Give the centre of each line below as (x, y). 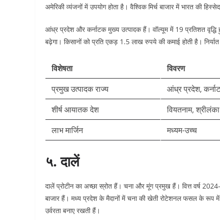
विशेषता (62, 68)
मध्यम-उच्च (182, 130)
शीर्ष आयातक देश (75, 110)
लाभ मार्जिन (67, 130)
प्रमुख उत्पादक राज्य (80, 89)
